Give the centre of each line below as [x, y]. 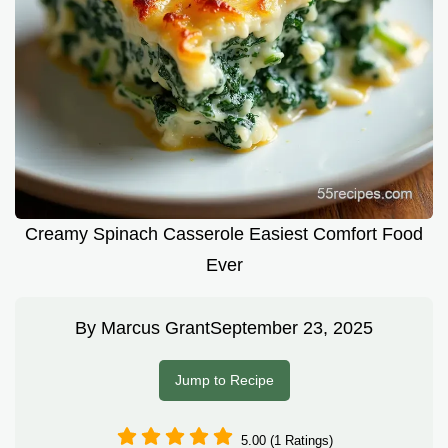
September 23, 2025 [291, 328]
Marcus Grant [155, 328]
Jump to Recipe [224, 380]
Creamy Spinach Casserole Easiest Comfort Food [224, 234]
